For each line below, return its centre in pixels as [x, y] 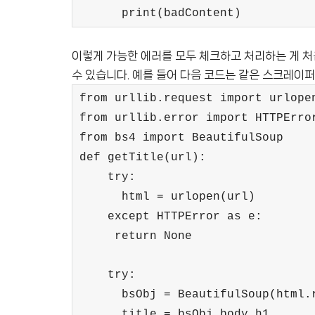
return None [153, 236]
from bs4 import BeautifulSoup [181, 138]
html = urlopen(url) [167, 197]
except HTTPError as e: [185, 217]
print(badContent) [160, 13]
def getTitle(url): [143, 157]
